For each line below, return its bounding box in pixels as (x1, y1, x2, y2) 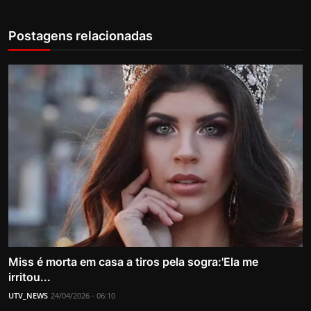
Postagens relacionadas (8, 28, 153, 44)
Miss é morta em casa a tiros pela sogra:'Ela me (8, 254, 258, 269)
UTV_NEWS (8, 289, 48, 301)
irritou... (8, 269, 51, 284)
